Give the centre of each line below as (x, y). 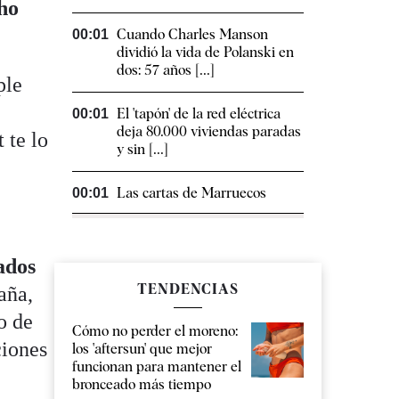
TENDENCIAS (188, 289)
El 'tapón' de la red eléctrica (199, 113)
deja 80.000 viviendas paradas (209, 131)
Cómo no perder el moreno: (155, 330)
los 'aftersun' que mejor (142, 348)
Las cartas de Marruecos (191, 192)
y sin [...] (142, 149)
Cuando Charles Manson (192, 34)
